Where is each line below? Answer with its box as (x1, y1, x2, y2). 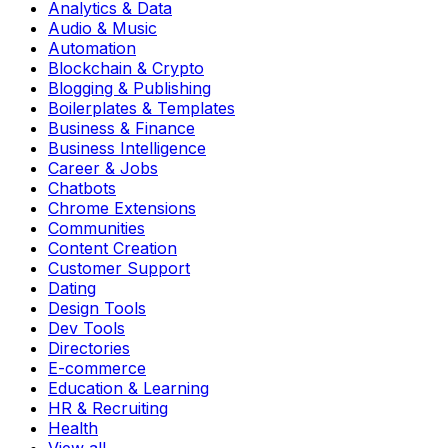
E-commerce (48, 357, 146, 378)
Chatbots (48, 177, 116, 198)
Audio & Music (48, 17, 157, 38)
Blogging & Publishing (48, 77, 211, 98)
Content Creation (48, 237, 177, 258)
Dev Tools (48, 317, 125, 338)
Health (48, 417, 98, 438)
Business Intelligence (48, 137, 206, 158)
